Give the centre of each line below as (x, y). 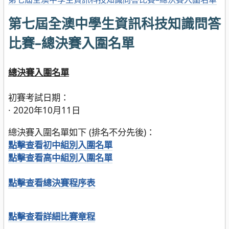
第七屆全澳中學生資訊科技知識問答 (114, 24)
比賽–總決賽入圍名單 (71, 43)
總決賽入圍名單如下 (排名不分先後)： (82, 132)
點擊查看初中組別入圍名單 (60, 144)
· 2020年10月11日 (44, 110)
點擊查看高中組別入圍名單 (60, 157)
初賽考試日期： (39, 97)
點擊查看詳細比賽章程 (52, 216)
